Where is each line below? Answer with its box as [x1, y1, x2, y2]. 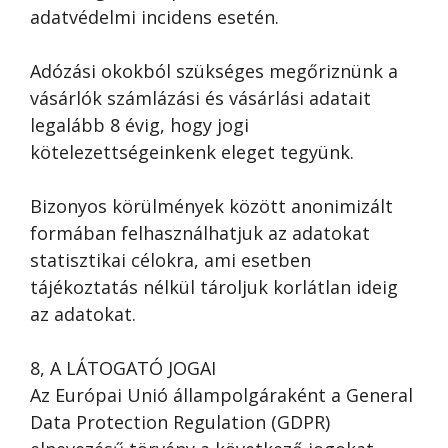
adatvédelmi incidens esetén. [30, 5, 279, 29]
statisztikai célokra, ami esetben [30, 248, 311, 272]
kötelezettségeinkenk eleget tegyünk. [30, 140, 354, 164]
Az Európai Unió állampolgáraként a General [30, 383, 413, 407]
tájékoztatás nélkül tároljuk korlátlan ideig [30, 275, 398, 299]
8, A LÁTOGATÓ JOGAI [30, 356, 216, 380]
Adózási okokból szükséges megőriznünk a [30, 59, 398, 83]
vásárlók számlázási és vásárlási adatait [30, 86, 371, 110]
